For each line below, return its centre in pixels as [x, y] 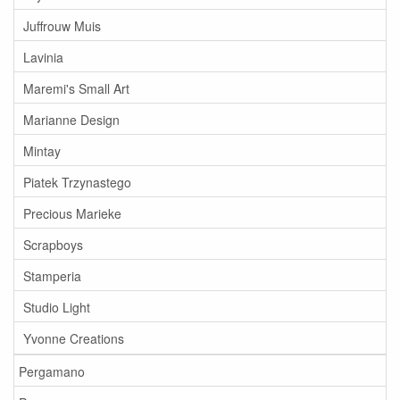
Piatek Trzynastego [77, 182]
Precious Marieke [72, 213]
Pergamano [52, 371]
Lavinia [43, 57]
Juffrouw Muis [62, 25]
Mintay [42, 150]
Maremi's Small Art [76, 88]
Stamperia [52, 275]
